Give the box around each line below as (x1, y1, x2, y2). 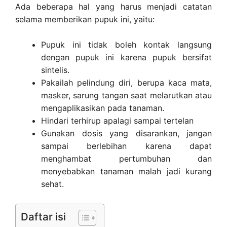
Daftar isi (21, 210, 66, 223)
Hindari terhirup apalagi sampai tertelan (41, 116, 194, 126)
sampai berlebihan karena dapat (41, 141, 212, 152)
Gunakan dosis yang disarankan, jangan (41, 128, 212, 139)
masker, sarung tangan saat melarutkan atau (41, 90, 212, 101)
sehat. (41, 179, 64, 190)
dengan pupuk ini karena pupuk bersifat (41, 52, 212, 63)
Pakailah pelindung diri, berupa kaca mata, (41, 78, 212, 88)
